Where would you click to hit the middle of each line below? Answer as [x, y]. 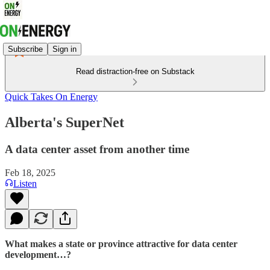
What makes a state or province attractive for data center [121, 243]
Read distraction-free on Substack [135, 71]
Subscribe [25, 49]
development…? [38, 254]
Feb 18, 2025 [30, 172]
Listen [25, 183]
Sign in [64, 49]
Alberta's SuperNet [64, 122]
